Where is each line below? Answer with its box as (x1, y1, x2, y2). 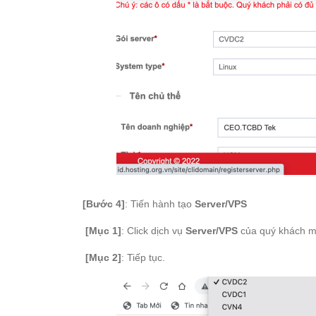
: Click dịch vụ (121, 225, 186, 236)
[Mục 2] (83, 252, 121, 263)
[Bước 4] (83, 198, 125, 209)
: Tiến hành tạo (125, 198, 195, 209)
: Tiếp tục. (121, 252, 165, 263)
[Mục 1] (83, 225, 121, 236)
